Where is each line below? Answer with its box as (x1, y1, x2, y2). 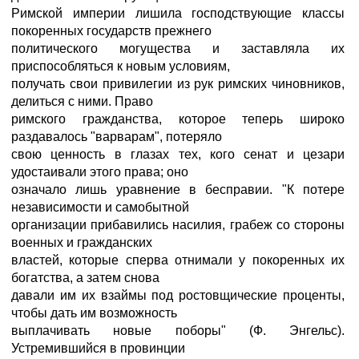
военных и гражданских (11, 236, 152, 249)
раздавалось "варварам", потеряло (11, 130, 222, 143)
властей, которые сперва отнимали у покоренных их (11, 253, 345, 267)
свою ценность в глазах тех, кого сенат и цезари (11, 147, 345, 161)
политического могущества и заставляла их (11, 42, 345, 55)
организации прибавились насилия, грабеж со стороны (11, 218, 345, 232)
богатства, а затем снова (11, 271, 159, 284)
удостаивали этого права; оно (11, 165, 188, 179)
